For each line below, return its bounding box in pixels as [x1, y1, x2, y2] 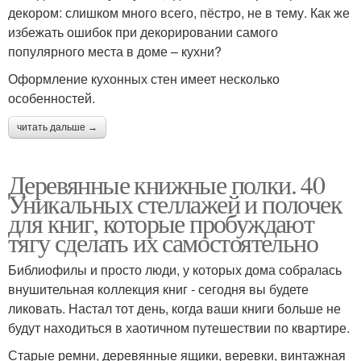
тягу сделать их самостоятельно [8, 225, 317, 260]
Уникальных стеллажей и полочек [8, 186, 342, 222]
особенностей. [8, 89, 95, 108]
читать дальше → [17, 122, 98, 134]
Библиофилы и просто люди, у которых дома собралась [8, 260, 342, 280]
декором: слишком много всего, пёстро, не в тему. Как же [8, 3, 350, 23]
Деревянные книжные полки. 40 [8, 167, 325, 202]
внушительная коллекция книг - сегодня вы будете [8, 280, 309, 299]
